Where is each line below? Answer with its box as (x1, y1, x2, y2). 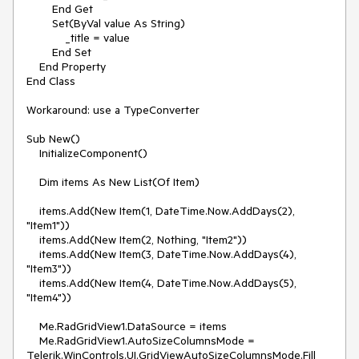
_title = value (26, 30, 65, 45)
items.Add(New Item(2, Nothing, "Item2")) (26, 232, 39, 247)
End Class (26, 74, 75, 88)
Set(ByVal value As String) (26, 16, 52, 30)
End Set (26, 45, 52, 59)
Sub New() (26, 131, 80, 146)
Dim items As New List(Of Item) (26, 175, 39, 189)
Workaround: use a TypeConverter (26, 103, 200, 117)
